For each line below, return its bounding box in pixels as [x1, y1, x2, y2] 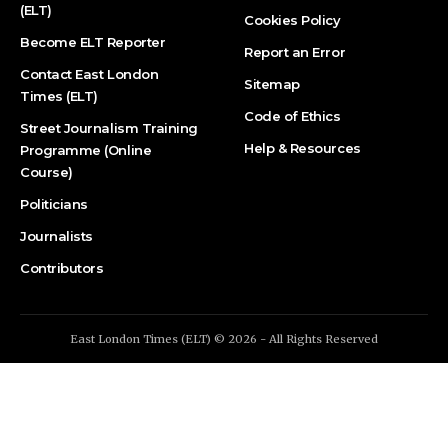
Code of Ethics [244, 108, 341, 125]
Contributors [20, 260, 104, 277]
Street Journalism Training [20, 120, 199, 137]
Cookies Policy [244, 12, 341, 29]
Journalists [20, 228, 93, 245]
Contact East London [20, 66, 159, 83]
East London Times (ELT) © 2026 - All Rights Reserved [70, 332, 378, 347]
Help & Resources [244, 140, 361, 157]
